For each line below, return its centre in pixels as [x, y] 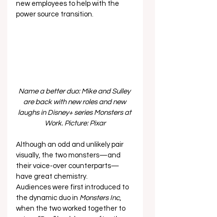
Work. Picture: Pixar [75, 123]
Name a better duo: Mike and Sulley [75, 91]
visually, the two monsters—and [69, 155]
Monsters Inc [100, 198]
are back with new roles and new [75, 102]
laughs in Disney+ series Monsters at [75, 113]
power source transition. [56, 14]
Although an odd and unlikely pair [70, 145]
